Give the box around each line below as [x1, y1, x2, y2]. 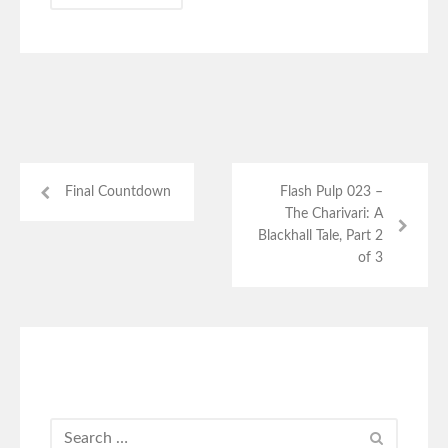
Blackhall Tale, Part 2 [258, 229, 383, 244]
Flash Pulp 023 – [280, 185, 383, 200]
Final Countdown [65, 185, 171, 200]
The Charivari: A [285, 207, 383, 222]
